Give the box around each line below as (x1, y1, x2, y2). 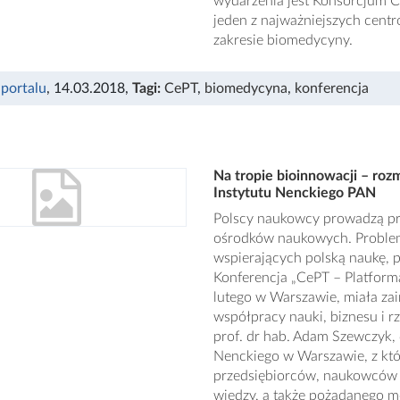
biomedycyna (204, 81, 287, 96)
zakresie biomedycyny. (212, 33, 353, 47)
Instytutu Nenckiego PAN (212, 186, 376, 200)
